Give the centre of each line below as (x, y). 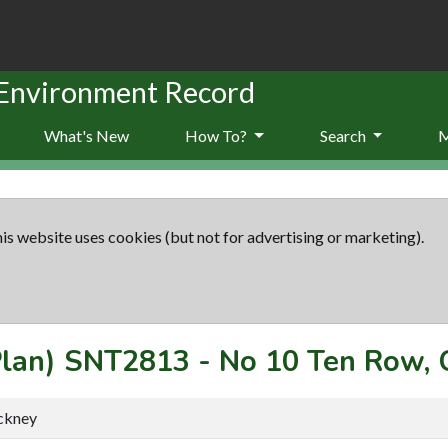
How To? (217, 135)
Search (344, 135)
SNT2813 (127, 361)
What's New (86, 135)
